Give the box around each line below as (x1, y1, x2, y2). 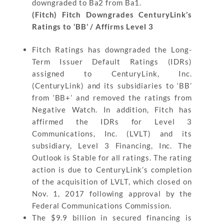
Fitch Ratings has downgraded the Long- (32, 45, 192, 54)
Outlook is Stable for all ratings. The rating (32, 153, 192, 162)
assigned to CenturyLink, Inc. (32, 69, 192, 78)
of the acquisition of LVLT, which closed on (32, 177, 192, 186)
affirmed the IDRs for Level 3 (32, 117, 192, 126)
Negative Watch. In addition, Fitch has (32, 105, 192, 114)
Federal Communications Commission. (32, 201, 171, 210)
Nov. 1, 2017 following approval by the (32, 189, 192, 198)
